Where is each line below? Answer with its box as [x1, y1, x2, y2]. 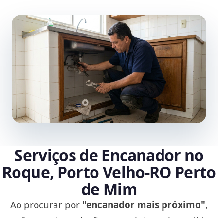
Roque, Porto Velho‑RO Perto [2, 162, 216, 183]
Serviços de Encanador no [14, 145, 204, 166]
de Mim [81, 179, 137, 200]
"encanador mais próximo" [82, 199, 205, 212]
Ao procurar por [10, 199, 82, 212]
